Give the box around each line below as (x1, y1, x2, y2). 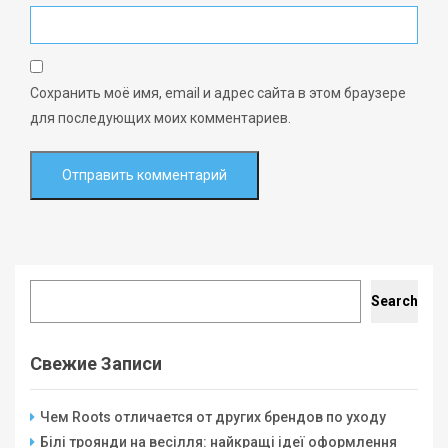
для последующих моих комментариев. (30, 110, 291, 127)
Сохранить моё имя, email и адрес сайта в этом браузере (30, 85, 406, 102)
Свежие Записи (30, 353, 162, 375)
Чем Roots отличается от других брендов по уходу (40, 409, 386, 426)
